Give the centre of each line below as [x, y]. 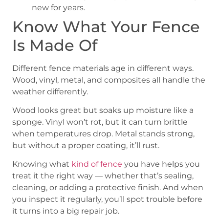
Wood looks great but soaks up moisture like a [103, 110]
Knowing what [42, 164]
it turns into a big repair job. [66, 211]
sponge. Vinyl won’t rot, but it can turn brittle [100, 122]
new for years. [58, 7]
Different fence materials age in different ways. [103, 68]
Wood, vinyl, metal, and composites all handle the [109, 80]
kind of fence [97, 164]
